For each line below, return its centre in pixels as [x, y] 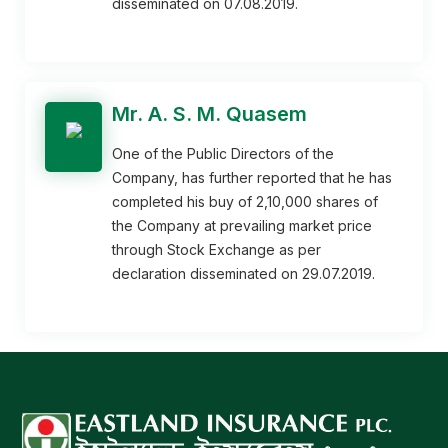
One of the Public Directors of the [223, 153]
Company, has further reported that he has [252, 177]
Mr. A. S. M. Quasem [210, 113]
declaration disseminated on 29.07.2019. [244, 273]
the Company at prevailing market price [242, 225]
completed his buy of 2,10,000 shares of [245, 201]
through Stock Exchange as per [217, 249]
